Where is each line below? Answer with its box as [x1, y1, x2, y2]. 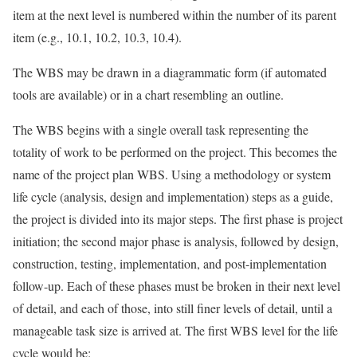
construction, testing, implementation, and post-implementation [13, 254, 327, 272]
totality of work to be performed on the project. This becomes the [13, 143, 337, 160]
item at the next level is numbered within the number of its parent [13, 6, 336, 23]
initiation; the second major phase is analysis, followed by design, [13, 232, 339, 249]
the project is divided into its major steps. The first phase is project [13, 210, 343, 227]
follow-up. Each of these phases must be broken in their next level [13, 277, 340, 294]
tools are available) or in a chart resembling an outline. [13, 85, 284, 103]
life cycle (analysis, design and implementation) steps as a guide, [13, 187, 333, 205]
